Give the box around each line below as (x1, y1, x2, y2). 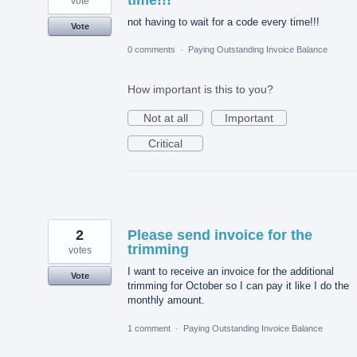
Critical (148, 137, 182, 151)
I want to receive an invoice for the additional (127, 265, 334, 278)
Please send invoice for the (127, 227, 312, 244)
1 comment (127, 323, 171, 333)
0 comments (127, 45, 175, 55)
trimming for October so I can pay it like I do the (127, 280, 349, 292)
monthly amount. (127, 294, 205, 307)
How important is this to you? (127, 83, 273, 96)
